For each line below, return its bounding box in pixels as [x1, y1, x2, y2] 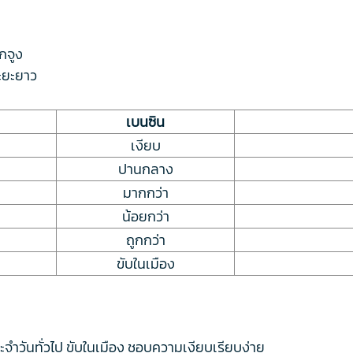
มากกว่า [122, 181, 169, 203]
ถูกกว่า [125, 229, 165, 251]
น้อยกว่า [121, 205, 169, 227]
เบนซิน [126, 110, 165, 132]
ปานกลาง [117, 158, 173, 180]
